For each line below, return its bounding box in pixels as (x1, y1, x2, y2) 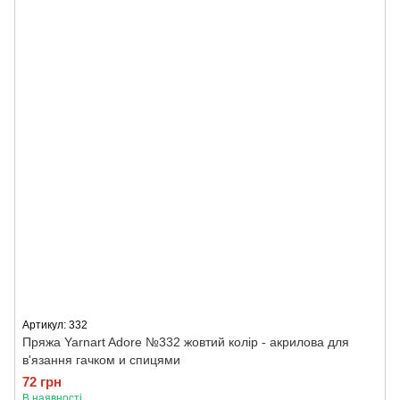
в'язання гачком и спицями (22, 353, 180, 367)
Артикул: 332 (22, 319, 87, 331)
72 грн (22, 374, 62, 389)
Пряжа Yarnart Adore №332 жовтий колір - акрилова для (22, 335, 349, 349)
